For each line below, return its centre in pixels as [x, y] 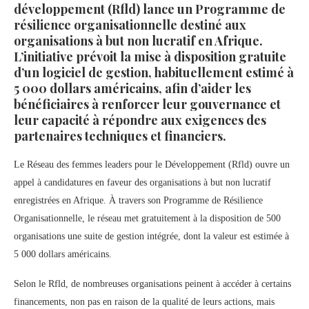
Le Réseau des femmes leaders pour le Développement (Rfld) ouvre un [152, 165]
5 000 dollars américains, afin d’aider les [132, 89]
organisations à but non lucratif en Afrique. [138, 41]
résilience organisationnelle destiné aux [130, 25]
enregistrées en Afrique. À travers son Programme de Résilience [138, 201]
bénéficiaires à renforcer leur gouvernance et [147, 104]
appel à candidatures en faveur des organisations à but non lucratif [142, 183]
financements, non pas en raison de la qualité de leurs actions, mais [144, 302]
